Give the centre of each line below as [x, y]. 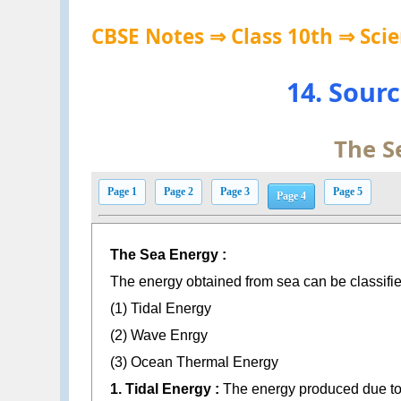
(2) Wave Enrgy [161, 336]
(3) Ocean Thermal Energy [196, 363]
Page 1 [122, 191]
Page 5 [347, 191]
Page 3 [235, 191]
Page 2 [178, 191]
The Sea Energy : [171, 255]
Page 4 [291, 196]
